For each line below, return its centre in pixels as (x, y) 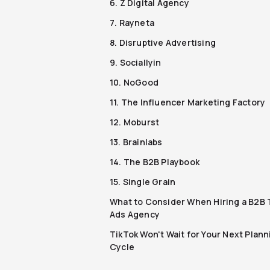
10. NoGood (134, 82)
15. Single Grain (143, 181)
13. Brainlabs (136, 142)
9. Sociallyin (136, 62)
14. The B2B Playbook (155, 162)
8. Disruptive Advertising (163, 42)
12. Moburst (135, 122)
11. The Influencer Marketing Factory (188, 102)
